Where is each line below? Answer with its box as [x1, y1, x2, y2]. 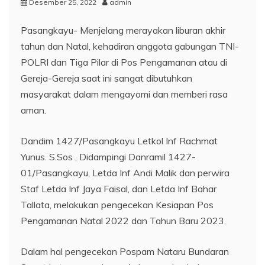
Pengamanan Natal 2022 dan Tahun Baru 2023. [21, 214, 226, 227]
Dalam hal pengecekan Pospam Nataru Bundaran [21, 245, 229, 257]
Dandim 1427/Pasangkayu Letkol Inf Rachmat [21, 134, 218, 147]
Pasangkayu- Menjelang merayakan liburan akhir [21, 24, 225, 36]
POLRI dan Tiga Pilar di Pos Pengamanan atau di [21, 56, 227, 68]
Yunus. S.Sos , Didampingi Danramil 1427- [21, 150, 196, 163]
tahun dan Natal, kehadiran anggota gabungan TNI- [21, 40, 239, 52]
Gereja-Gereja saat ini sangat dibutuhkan [21, 72, 192, 84]
